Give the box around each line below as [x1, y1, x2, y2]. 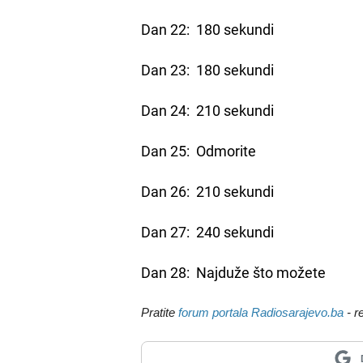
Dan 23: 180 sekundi [141, 59, 275, 79]
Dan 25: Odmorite [141, 140, 257, 160]
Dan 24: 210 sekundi [141, 100, 275, 120]
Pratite [141, 305, 179, 319]
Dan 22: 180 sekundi [141, 19, 275, 39]
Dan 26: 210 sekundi [141, 181, 275, 201]
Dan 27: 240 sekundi [141, 221, 275, 241]
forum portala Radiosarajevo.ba [178, 305, 344, 319]
